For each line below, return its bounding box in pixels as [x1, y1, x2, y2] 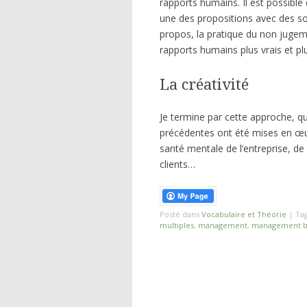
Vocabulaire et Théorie [201, 209, 286, 220]
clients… [160, 158, 195, 171]
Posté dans [160, 209, 201, 220]
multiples [160, 220, 194, 231]
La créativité [160, 75, 249, 93]
